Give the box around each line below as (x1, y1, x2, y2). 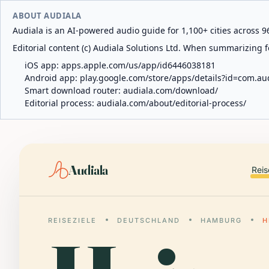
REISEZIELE (48, 216, 97, 225)
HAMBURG (200, 216, 243, 225)
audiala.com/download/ (123, 85, 218, 96)
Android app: (25, 72, 80, 83)
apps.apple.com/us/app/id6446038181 (61, 59, 216, 71)
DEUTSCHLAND (116, 216, 180, 225)
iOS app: (25, 59, 61, 71)
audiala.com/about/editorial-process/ (97, 97, 246, 109)
